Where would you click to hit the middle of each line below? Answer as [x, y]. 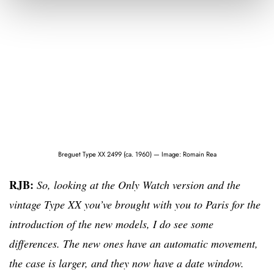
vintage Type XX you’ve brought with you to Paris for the [135, 204]
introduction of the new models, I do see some [111, 224]
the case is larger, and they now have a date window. [127, 263]
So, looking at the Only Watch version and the [139, 184]
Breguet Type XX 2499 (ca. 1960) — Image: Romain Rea [137, 154]
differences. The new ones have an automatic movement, [134, 243]
